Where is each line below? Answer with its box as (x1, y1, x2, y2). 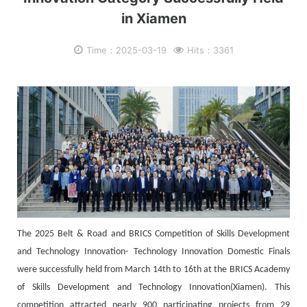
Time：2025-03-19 (86, 45, 167, 56)
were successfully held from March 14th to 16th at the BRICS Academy (17, 265, 290, 275)
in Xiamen (121, 10, 186, 27)
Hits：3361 (186, 45, 234, 56)
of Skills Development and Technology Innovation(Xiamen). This (17, 282, 290, 293)
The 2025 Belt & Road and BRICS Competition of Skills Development (17, 229, 290, 240)
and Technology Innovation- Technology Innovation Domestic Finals (17, 247, 290, 258)
